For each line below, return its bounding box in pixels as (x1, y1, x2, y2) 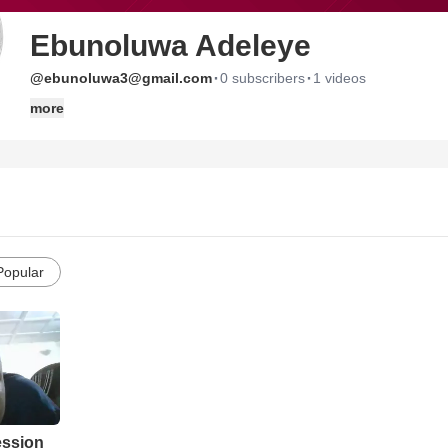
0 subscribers (220, 70, 305, 86)
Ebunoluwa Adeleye (30, 29, 311, 62)
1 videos (313, 70, 366, 86)
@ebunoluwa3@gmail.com (30, 70, 212, 86)
